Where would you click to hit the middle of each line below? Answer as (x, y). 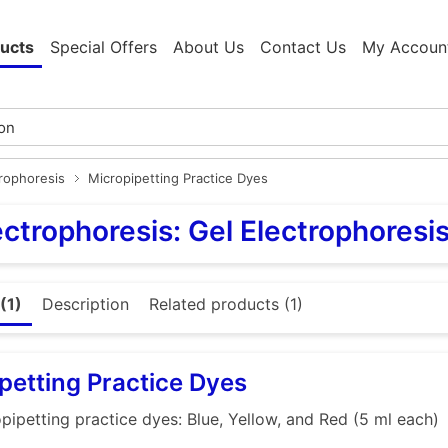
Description (85, 304)
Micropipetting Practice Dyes (178, 178)
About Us (208, 47)
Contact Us (303, 47)
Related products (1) (226, 304)
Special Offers (103, 47)
